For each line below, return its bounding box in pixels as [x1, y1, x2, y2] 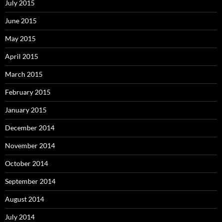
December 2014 [5, 123, 55, 132]
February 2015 [5, 88, 51, 97]
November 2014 [5, 141, 55, 150]
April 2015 [5, 52, 38, 61]
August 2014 [5, 195, 44, 204]
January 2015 [5, 106, 47, 114]
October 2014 [5, 159, 48, 168]
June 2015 [5, 16, 37, 25]
